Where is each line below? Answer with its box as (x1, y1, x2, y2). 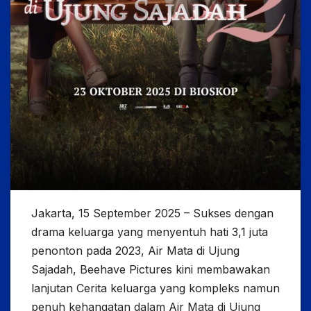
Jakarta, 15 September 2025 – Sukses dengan (31, 205, 274, 220)
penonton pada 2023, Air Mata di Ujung (31, 243, 239, 258)
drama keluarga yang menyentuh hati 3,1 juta (31, 224, 268, 239)
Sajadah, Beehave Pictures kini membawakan (31, 262, 270, 276)
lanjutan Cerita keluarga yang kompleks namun (31, 280, 280, 295)
